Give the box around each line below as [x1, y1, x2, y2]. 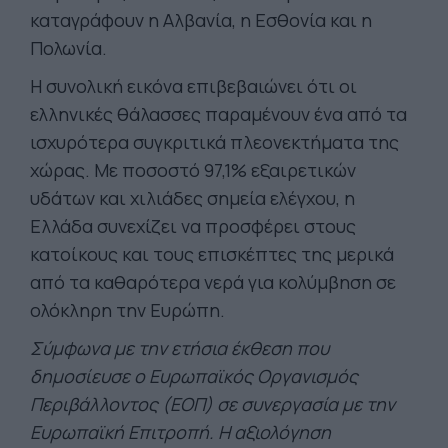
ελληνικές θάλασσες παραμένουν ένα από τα [30, 102, 407, 126]
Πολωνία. [30, 36, 107, 60]
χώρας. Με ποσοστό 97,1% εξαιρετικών [30, 158, 356, 182]
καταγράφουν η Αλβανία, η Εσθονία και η [30, 8, 372, 32]
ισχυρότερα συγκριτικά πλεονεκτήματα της [30, 130, 399, 154]
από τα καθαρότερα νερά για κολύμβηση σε [30, 270, 396, 294]
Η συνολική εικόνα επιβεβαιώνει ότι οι [30, 74, 357, 98]
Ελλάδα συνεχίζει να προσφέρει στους [30, 214, 356, 238]
